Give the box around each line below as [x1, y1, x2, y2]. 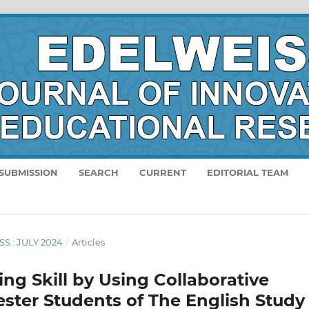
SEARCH [79, 166, 119, 178]
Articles [71, 236, 105, 248]
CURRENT [139, 166, 186, 178]
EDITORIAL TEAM [207, 166, 288, 178]
